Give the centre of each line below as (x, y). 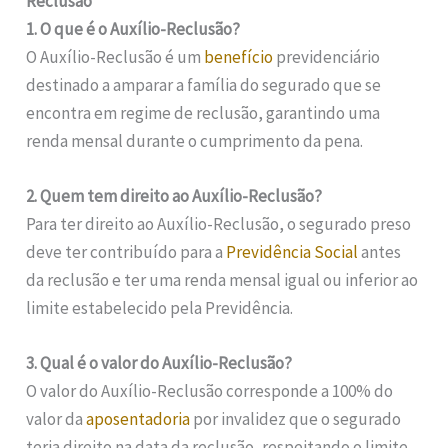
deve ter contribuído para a (126, 252)
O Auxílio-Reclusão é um (115, 56)
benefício (239, 56)
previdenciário (327, 56)
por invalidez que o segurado (296, 419)
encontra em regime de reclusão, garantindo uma (203, 112)
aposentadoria (138, 419)
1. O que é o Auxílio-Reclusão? (133, 28)
